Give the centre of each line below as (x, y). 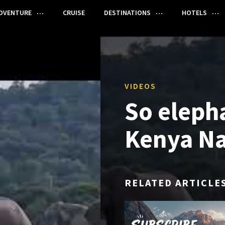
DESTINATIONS (127, 13)
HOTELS (194, 13)
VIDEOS (140, 86)
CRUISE (74, 13)
